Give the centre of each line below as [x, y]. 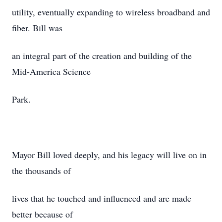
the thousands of [41, 170]
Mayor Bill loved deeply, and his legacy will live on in [109, 155]
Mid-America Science [51, 71]
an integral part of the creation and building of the [102, 55]
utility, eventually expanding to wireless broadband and [111, 12]
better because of [42, 214]
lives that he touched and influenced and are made [102, 198]
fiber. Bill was [37, 28]
